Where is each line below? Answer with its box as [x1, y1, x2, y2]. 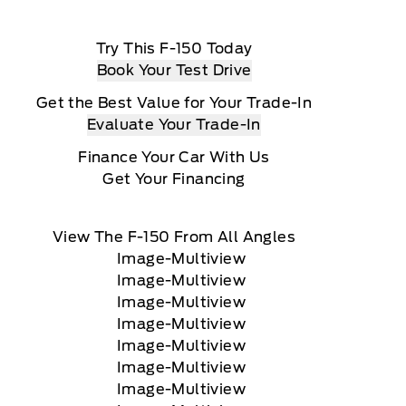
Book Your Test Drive [96, 61, 252, 79]
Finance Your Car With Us [78, 148, 270, 166]
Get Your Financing [102, 169, 246, 188]
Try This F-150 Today [95, 39, 253, 57]
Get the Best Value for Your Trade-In [35, 93, 313, 111]
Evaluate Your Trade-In [87, 115, 261, 133]
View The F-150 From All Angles [53, 227, 295, 246]
